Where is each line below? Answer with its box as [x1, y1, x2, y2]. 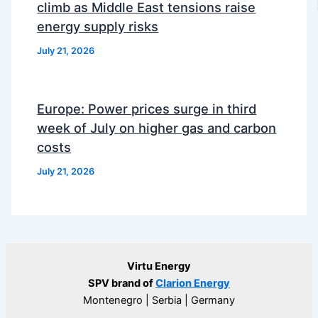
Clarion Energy [155, 277, 230, 290]
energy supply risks [37, 18, 159, 35]
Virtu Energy [127, 260, 191, 273]
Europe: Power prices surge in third [37, 100, 257, 116]
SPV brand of [88, 277, 155, 290]
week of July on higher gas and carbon [37, 119, 277, 136]
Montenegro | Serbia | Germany [83, 294, 235, 307]
